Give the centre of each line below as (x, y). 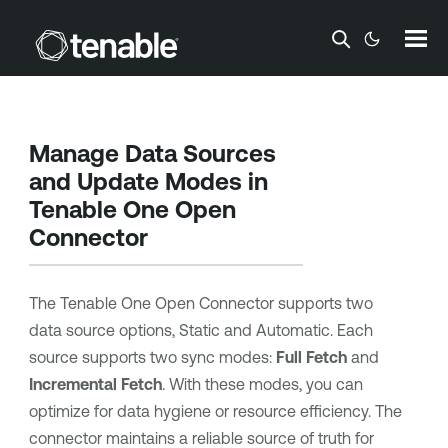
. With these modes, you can (262, 384)
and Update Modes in (148, 181)
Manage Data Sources (152, 153)
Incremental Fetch (95, 384)
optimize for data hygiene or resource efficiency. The (215, 411)
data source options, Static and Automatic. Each (200, 330)
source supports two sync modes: (152, 357)
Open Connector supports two (261, 303)
